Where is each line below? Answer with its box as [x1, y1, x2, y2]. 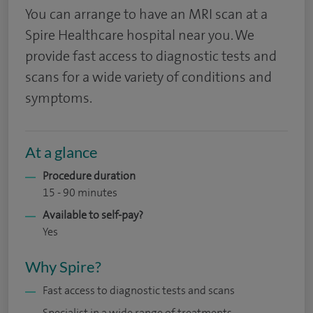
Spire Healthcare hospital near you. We [25, 26, 254, 44]
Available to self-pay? [43, 208, 143, 222]
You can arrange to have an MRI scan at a [25, 5, 268, 23]
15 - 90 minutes [43, 185, 117, 200]
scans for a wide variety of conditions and [25, 68, 272, 86]
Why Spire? [25, 257, 101, 276]
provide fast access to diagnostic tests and [25, 47, 277, 65]
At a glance [25, 143, 98, 161]
